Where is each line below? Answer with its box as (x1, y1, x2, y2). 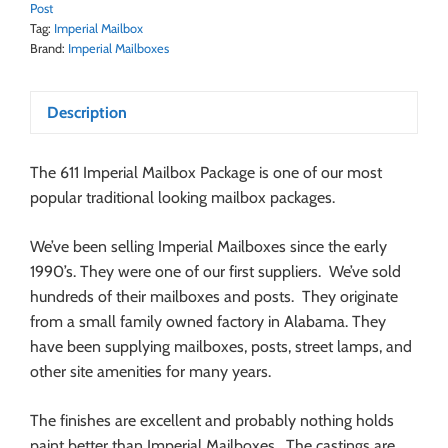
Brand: (30, 41, 68, 57)
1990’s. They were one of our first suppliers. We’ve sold (30, 262, 401, 282)
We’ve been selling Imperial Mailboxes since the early (30, 237, 387, 257)
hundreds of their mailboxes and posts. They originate (30, 287, 398, 307)
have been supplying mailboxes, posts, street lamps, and (30, 337, 412, 357)
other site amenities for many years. (30, 362, 271, 382)
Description (47, 103, 127, 123)
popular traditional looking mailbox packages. (30, 188, 335, 208)
